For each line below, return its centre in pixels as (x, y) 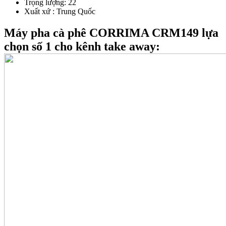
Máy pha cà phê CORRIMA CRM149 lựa (111, 33)
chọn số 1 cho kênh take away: (82, 47)
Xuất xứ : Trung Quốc (60, 12)
